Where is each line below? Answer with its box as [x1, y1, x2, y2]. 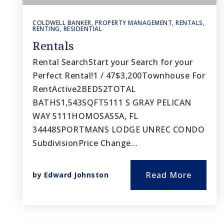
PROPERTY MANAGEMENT [94, 18, 172, 27]
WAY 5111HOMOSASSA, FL [32, 110, 138, 121]
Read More [145, 169, 191, 180]
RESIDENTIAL [63, 24, 102, 33]
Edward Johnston [43, 170, 108, 179]
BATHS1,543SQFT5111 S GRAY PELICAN [32, 97, 191, 108]
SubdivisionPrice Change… [32, 137, 137, 148]
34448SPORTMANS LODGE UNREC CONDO [32, 124, 204, 135]
